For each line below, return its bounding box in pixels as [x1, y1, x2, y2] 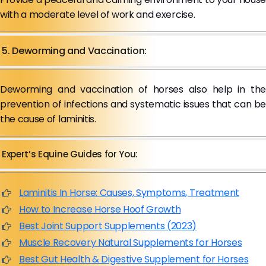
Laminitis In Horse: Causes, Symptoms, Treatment [19, 186, 239, 199]
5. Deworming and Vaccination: [2, 44, 147, 58]
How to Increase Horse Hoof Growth [19, 202, 181, 216]
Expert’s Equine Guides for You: [2, 148, 138, 160]
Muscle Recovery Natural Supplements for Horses [19, 236, 242, 249]
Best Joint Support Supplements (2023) [19, 219, 197, 233]
